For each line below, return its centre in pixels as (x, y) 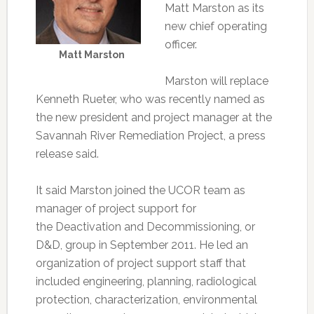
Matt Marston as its (214, 8)
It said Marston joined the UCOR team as (140, 190)
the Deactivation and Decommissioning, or (145, 227)
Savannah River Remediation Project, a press (150, 136)
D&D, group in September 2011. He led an (142, 245)
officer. (180, 45)
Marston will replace (216, 81)
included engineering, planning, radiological (146, 281)
